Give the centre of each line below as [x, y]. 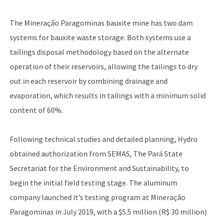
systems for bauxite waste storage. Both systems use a [100, 38]
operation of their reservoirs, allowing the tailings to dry [104, 67]
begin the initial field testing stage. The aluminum [93, 183]
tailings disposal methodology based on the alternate [99, 52]
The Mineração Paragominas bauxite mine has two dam [101, 23]
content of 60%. [36, 110]
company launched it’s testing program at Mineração [98, 197]
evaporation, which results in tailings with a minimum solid [108, 96]
